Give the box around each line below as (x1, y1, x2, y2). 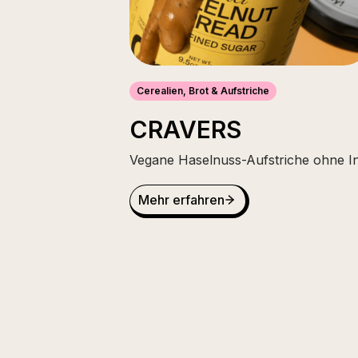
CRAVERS (129, 115, 241, 144)
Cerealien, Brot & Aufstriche (137, 85, 269, 97)
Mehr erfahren (138, 192, 225, 208)
